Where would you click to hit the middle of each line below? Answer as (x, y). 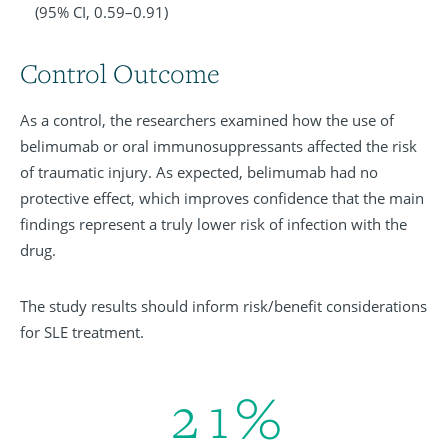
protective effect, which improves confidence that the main (222, 198)
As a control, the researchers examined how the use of (207, 120)
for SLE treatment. (82, 332)
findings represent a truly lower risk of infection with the (213, 224)
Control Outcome (120, 73)
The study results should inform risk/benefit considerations (223, 306)
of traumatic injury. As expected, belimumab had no (199, 172)
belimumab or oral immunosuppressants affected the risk (218, 146)
